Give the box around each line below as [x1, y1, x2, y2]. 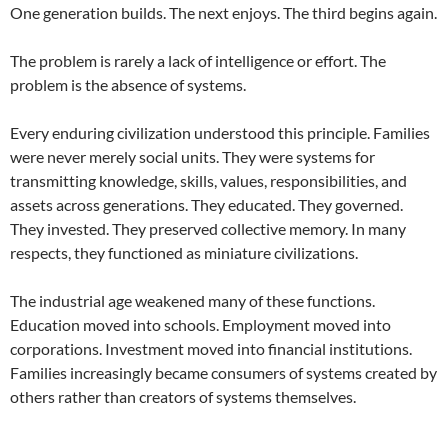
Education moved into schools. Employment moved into [10, 315, 391, 335]
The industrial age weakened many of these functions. [10, 291, 375, 311]
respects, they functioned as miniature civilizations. [10, 243, 358, 263]
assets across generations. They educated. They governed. [10, 195, 403, 215]
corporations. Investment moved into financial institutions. [10, 339, 412, 359]
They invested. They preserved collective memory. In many [10, 219, 406, 239]
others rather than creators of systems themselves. [10, 387, 356, 407]
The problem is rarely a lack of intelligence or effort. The [10, 51, 386, 71]
